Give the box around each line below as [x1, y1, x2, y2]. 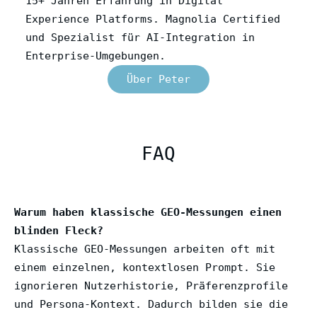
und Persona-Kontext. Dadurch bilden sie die [14, 297, 288, 311]
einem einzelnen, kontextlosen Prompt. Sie [14, 260, 275, 274]
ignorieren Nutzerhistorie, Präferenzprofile [14, 279, 288, 292]
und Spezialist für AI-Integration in [25, 30, 255, 44]
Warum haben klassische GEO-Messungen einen [14, 205, 282, 219]
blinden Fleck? [14, 224, 103, 237]
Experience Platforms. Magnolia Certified [25, 12, 280, 25]
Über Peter [127, 72, 190, 86]
